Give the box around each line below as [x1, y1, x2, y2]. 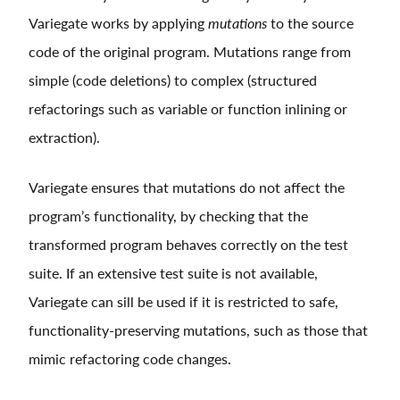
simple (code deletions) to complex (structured [29, 69, 317, 90]
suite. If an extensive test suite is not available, [29, 262, 318, 283]
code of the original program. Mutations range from [29, 40, 351, 62]
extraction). [29, 126, 100, 147]
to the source [267, 12, 354, 33]
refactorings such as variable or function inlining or [29, 97, 347, 119]
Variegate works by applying [29, 12, 208, 33]
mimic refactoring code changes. [29, 347, 231, 369]
